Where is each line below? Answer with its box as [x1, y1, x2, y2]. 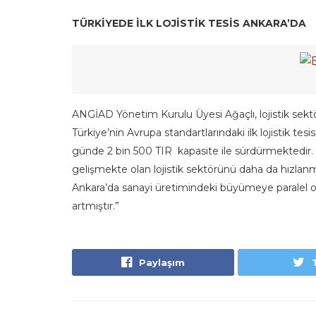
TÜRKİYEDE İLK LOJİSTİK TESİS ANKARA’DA [72, 16, 306, 30]
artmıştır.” [72, 200, 119, 213]
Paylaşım [139, 256, 186, 268]
